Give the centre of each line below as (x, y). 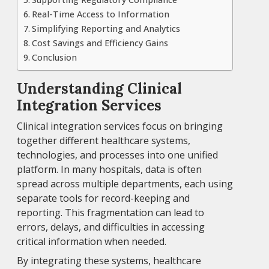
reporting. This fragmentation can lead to (110, 213)
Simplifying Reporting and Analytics (106, 29)
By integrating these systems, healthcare (109, 261)
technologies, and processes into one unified (117, 155)
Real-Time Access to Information (100, 14)
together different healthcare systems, (104, 141)
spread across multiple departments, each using (125, 184)
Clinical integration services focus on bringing (120, 126)
